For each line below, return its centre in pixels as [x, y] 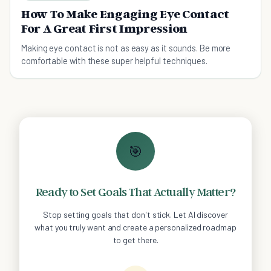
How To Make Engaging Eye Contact [126, 14]
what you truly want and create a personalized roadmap [135, 227]
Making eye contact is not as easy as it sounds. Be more [126, 48]
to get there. [135, 240]
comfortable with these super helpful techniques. [114, 61]
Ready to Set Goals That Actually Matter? [135, 192]
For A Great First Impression [105, 29]
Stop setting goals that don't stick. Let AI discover [135, 215]
